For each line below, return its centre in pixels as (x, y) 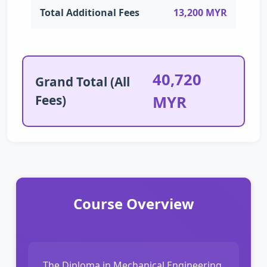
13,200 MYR (200, 12)
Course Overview (133, 203)
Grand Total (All (83, 81)
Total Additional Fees (90, 12)
